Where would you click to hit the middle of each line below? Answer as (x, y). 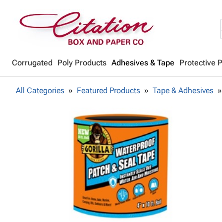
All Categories (40, 90)
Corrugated (32, 63)
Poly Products (82, 63)
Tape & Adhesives (183, 90)
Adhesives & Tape (143, 63)
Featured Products (109, 90)
